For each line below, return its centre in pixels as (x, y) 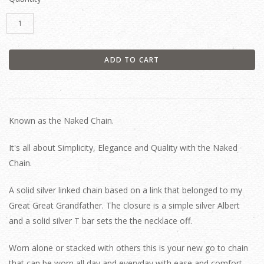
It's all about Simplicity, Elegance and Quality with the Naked (123, 148)
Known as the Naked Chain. (61, 121)
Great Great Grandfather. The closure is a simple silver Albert (124, 205)
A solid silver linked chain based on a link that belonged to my (126, 190)
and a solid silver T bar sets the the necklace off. (100, 221)
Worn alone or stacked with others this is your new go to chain (128, 248)
